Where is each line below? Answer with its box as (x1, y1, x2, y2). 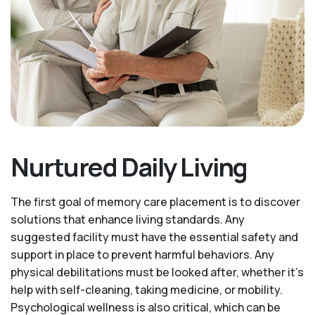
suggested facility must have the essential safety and (11, 229, 298, 245)
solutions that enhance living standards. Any (11, 212, 245, 228)
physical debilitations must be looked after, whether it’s (11, 264, 304, 281)
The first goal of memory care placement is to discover (11, 194, 300, 210)
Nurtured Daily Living (11, 150, 247, 185)
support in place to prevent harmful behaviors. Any (11, 247, 274, 263)
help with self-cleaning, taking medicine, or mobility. (11, 282, 283, 298)
